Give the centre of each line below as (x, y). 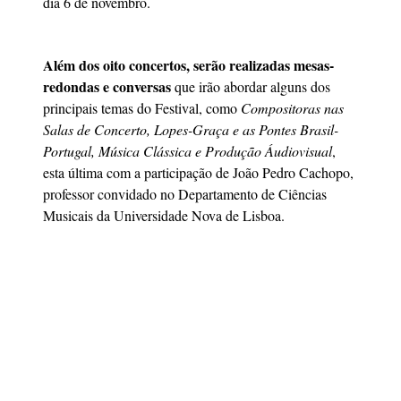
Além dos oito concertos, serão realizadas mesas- (188, 65)
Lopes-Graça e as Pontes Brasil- (246, 130)
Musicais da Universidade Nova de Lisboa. (164, 216)
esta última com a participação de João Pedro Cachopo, (198, 173)
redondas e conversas (107, 87)
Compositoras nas (292, 108)
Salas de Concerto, (97, 130)
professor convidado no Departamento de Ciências (185, 194)
